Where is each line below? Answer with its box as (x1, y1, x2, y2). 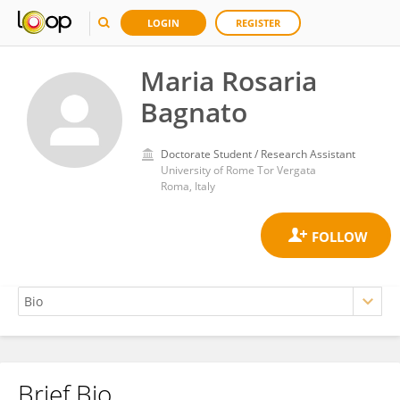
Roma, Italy (161, 179, 215, 194)
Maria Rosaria (140, 62, 317, 99)
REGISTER (236, 16, 280, 29)
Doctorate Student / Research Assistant (161, 146, 355, 162)
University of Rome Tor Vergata (161, 162, 316, 178)
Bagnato (140, 94, 247, 130)
